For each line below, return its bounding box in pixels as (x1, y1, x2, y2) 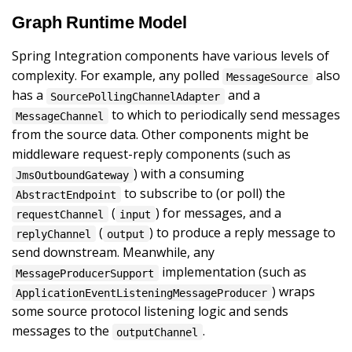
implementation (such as (158, 263, 306, 281)
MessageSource (226, 70, 309, 83)
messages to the (12, 322, 112, 340)
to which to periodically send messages (108, 106, 340, 124)
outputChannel (116, 325, 199, 339)
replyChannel (16, 227, 92, 240)
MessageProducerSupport (16, 266, 155, 280)
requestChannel (16, 207, 104, 221)
